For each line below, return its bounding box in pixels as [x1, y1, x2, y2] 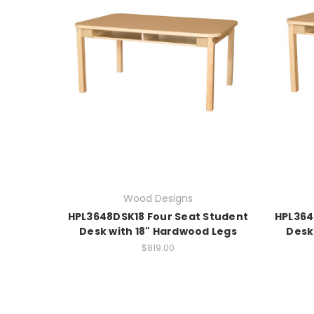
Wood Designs [123, 191, 193, 205]
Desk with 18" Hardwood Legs [79, 224, 237, 238]
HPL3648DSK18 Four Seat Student [67, 209, 249, 224]
